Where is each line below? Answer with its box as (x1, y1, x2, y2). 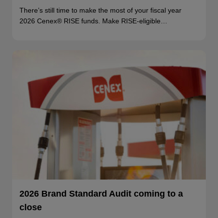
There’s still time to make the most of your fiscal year (19, 6, 182, 15)
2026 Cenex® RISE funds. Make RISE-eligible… (19, 17, 167, 25)
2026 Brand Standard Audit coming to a (19, 188, 183, 199)
